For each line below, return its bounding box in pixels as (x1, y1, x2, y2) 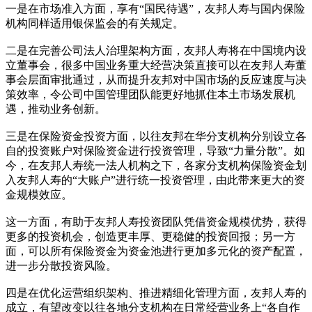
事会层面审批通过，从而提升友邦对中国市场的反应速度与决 (6, 74, 306, 86)
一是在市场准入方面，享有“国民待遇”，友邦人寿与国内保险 (6, 3, 305, 15)
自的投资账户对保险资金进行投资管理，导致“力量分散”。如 (6, 145, 305, 157)
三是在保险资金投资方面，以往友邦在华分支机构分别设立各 (6, 130, 306, 143)
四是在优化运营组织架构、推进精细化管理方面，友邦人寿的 (6, 287, 306, 299)
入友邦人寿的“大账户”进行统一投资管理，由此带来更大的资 (6, 174, 305, 187)
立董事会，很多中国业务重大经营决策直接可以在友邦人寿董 (6, 59, 306, 72)
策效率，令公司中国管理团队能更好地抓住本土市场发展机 (6, 88, 295, 101)
